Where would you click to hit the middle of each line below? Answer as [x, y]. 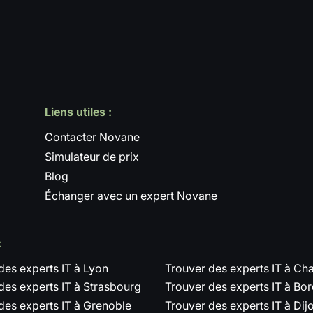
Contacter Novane [92, 137]
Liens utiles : [78, 111]
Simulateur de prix [92, 156]
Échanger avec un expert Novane [131, 195]
